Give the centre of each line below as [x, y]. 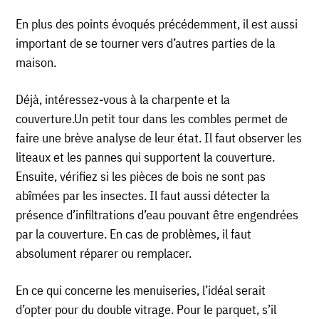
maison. [36, 63]
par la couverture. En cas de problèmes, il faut [134, 234]
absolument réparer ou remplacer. [104, 253]
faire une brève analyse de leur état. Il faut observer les [159, 138]
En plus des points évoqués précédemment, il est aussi [157, 24]
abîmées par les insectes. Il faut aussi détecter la [143, 196]
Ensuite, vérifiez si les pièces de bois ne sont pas [141, 177]
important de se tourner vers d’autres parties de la [146, 43]
